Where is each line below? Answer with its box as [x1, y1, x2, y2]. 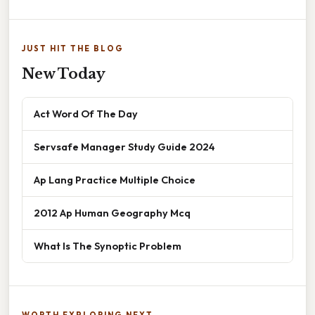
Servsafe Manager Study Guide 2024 [34, 140, 215, 154]
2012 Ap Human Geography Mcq [34, 206, 191, 220]
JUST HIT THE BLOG [22, 44, 124, 54]
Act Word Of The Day [34, 107, 138, 121]
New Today [22, 65, 105, 83]
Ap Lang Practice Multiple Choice [34, 173, 195, 187]
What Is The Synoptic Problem [34, 239, 181, 253]
